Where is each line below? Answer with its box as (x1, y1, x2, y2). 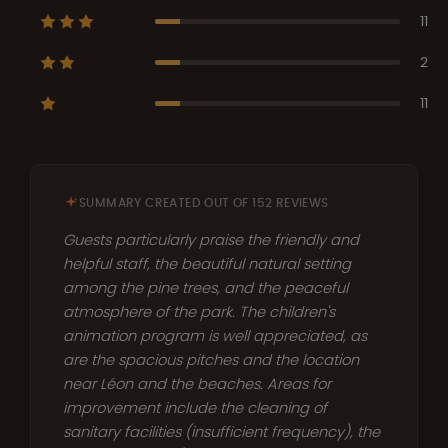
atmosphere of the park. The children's (63, 301, 335, 322)
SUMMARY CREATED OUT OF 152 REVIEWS (79, 194, 329, 211)
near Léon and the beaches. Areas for (63, 373, 331, 394)
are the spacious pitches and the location (63, 349, 359, 370)
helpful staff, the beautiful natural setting (63, 253, 351, 274)
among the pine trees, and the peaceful (63, 277, 348, 298)
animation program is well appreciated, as (63, 325, 367, 346)
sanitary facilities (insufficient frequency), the (63, 421, 380, 442)
